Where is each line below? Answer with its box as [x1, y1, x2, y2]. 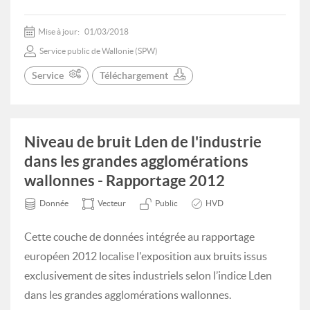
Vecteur [98, 199, 126, 208]
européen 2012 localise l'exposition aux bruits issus [24, 250, 267, 262]
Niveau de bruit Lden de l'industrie [24, 133, 262, 150]
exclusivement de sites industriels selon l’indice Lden [24, 269, 272, 282]
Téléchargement [100, 70, 168, 81]
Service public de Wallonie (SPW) [39, 46, 158, 55]
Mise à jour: [38, 27, 81, 36]
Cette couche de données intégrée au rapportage [24, 230, 255, 243]
